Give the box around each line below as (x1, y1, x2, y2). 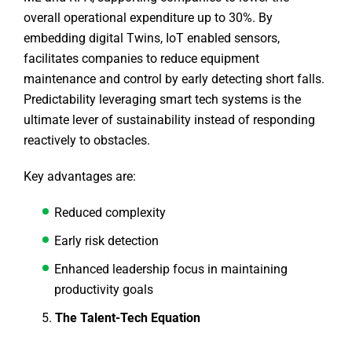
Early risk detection (54, 233, 159, 249)
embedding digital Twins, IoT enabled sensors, (24, 31, 280, 46)
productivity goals (54, 282, 153, 298)
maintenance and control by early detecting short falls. (24, 71, 324, 87)
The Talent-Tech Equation (55, 310, 200, 326)
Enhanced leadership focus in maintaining (54, 262, 288, 277)
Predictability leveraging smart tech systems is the (24, 92, 301, 108)
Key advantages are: (24, 169, 136, 185)
